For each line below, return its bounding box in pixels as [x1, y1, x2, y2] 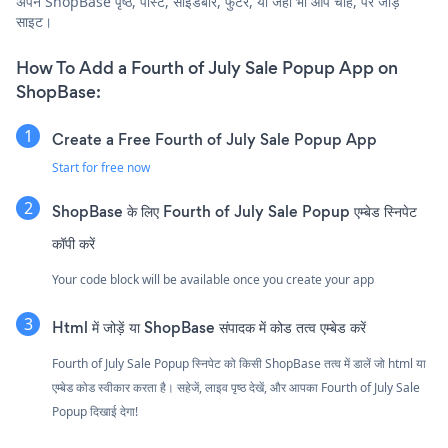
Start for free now [52, 158, 150, 176]
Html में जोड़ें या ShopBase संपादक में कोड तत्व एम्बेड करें [52, 316, 366, 338]
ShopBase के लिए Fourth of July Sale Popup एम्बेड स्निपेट [52, 200, 417, 222]
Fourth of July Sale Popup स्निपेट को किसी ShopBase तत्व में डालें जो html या [52, 354, 426, 372]
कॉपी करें [52, 232, 95, 254]
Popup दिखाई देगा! [52, 402, 138, 420]
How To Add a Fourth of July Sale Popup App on [16, 55, 398, 80]
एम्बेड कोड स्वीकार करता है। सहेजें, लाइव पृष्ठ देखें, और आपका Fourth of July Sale [52, 378, 420, 396]
